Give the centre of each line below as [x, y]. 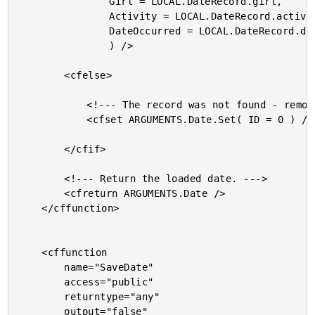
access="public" [42, 282]
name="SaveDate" [42, 267]
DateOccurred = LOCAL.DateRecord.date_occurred [64, 31]
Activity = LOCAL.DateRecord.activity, [64, 16]
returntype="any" [42, 297]
